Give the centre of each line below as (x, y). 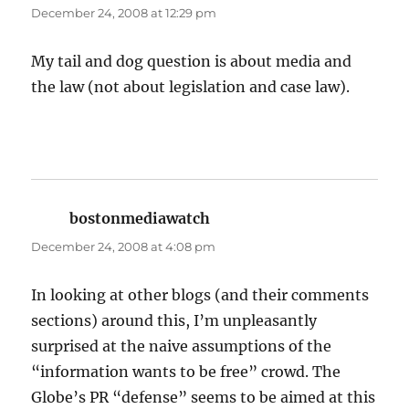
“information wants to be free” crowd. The (186, 372)
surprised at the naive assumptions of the (182, 346)
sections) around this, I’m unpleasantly (174, 321)
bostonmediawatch (140, 219)
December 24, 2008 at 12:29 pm (124, 13)
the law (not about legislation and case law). (191, 87)
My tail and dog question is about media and (192, 62)
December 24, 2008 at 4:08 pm (124, 247)
